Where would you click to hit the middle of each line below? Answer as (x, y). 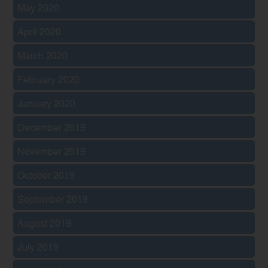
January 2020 (47, 103)
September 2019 (53, 199)
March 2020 (43, 55)
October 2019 (46, 175)
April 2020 (39, 31)
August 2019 (45, 223)
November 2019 (52, 151)
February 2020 (49, 79)
